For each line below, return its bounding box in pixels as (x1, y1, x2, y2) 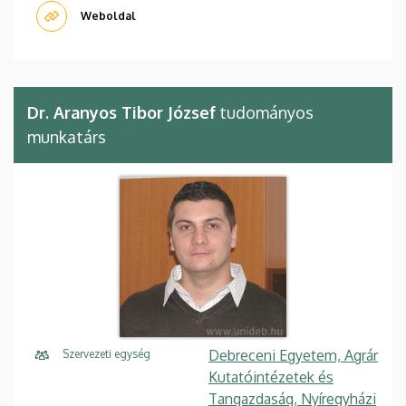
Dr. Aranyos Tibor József (27, 101, 216, 122)
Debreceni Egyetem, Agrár (208, 345, 378, 364)
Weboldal (81, 8, 136, 23)
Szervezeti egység (63, 346, 150, 361)
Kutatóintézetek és (208, 367, 333, 386)
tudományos (216, 101, 314, 122)
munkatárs (27, 126, 106, 147)
